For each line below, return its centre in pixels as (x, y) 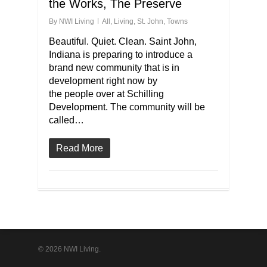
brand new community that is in (114, 67)
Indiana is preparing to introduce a (121, 54)
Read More (80, 148)
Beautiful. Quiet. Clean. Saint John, (123, 41)
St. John (150, 21)
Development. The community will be (127, 107)
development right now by (103, 80)
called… (66, 120)
